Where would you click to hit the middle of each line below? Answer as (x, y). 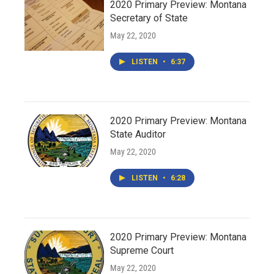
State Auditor (138, 134)
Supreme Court (142, 250)
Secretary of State (149, 18)
